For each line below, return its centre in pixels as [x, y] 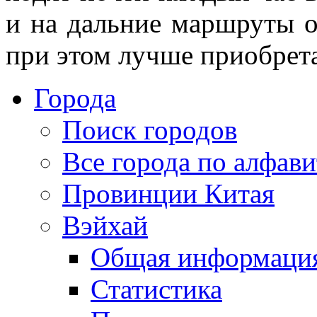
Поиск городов [150, 129]
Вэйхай [105, 225]
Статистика [156, 289]
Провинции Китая [168, 193]
